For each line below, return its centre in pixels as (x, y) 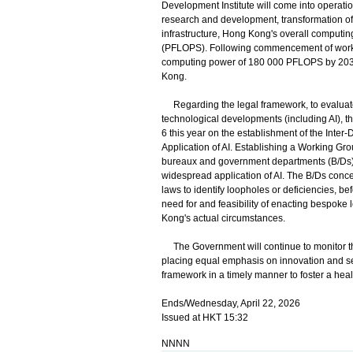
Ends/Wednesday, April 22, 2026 (230, 303)
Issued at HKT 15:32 (204, 318)
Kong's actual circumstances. (223, 218)
